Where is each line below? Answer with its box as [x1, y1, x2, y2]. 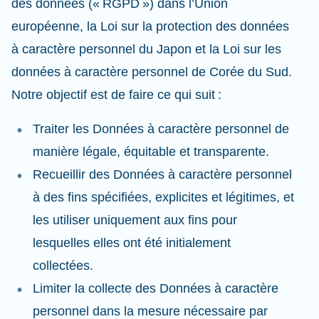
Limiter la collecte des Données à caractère [33, 281, 278, 296]
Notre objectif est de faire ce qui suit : [11, 88, 225, 102]
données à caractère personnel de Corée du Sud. [11, 65, 292, 79]
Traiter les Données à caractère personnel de [33, 122, 289, 136]
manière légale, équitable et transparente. [33, 145, 273, 159]
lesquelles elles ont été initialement [33, 236, 231, 250]
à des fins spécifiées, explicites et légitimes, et [33, 190, 294, 204]
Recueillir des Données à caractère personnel [33, 167, 292, 182]
